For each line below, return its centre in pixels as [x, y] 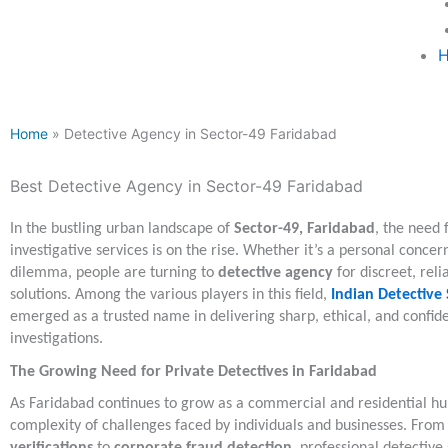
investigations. [56, 339]
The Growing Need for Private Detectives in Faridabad [193, 371]
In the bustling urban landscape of [122, 229]
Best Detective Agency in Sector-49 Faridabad [186, 186]
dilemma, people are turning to [114, 273]
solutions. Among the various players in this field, [170, 295]
